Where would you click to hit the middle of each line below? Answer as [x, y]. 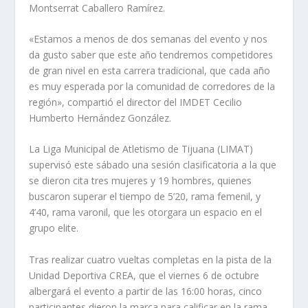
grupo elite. [54, 228]
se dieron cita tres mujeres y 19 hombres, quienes [141, 181]
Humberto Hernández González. [100, 118]
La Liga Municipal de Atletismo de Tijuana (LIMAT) [141, 149]
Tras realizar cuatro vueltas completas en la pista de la [151, 259]
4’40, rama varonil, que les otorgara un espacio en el [146, 212]
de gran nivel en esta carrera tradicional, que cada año [150, 71]
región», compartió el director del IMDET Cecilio [136, 102]
